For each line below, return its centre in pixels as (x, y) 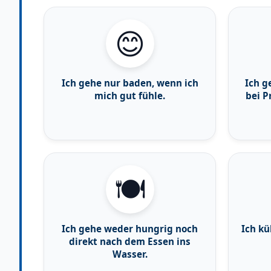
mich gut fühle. (130, 95)
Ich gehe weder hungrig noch (130, 228)
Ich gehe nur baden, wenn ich (130, 83)
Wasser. (130, 254)
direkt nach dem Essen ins (130, 241)
